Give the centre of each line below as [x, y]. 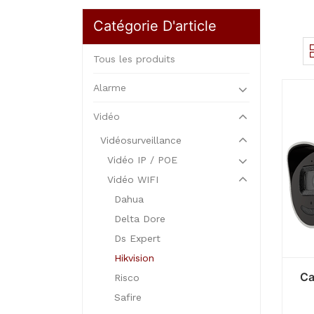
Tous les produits [134, 59]
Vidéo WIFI [133, 179]
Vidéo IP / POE [142, 160]
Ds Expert [137, 238]
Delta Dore [140, 219]
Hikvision [134, 258]
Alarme [110, 88]
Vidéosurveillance [141, 140]
